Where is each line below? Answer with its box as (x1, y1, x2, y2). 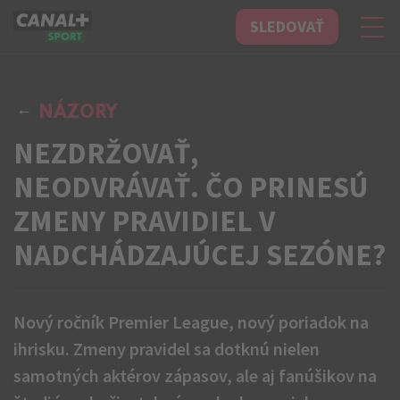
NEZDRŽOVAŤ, (13, 135, 198, 171)
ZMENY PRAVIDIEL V (13, 203, 275, 239)
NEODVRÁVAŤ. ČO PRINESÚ (13, 169, 368, 205)
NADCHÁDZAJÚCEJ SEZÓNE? (13, 237, 386, 273)
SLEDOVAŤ (250, 16, 324, 37)
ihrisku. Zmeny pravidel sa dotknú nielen (13, 337, 320, 360)
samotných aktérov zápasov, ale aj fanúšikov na (13, 364, 377, 387)
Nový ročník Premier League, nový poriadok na (13, 311, 369, 333)
